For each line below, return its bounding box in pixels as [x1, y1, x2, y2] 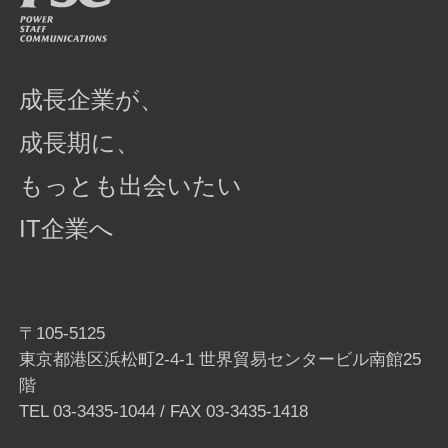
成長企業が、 [19, 85, 165, 113]
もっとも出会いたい [19, 171, 243, 199]
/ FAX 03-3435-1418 [160, 402, 309, 422]
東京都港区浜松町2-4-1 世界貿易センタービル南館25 [19, 350, 422, 370]
